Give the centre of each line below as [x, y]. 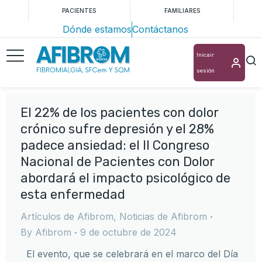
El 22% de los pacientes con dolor [120, 113]
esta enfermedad [73, 194]
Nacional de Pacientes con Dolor [118, 162]
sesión [206, 70]
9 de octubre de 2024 [128, 232]
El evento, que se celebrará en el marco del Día [129, 254]
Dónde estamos [97, 29]
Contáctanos [160, 29]
